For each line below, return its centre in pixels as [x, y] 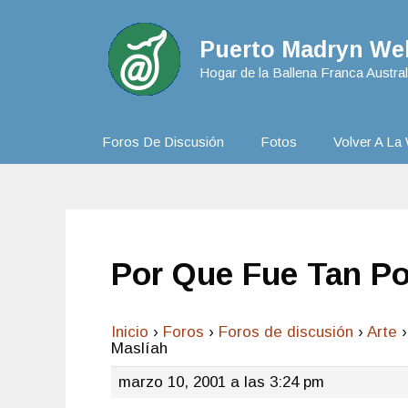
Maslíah [139, 348]
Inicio [130, 332]
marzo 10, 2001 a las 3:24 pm [221, 382]
